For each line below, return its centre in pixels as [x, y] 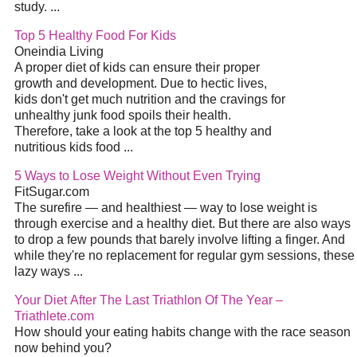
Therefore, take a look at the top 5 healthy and [143, 131]
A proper [40, 68]
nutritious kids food [69, 147]
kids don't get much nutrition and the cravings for [150, 100]
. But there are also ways [281, 224]
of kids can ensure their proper [173, 68]
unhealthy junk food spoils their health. [123, 116]
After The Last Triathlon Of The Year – [175, 300]
